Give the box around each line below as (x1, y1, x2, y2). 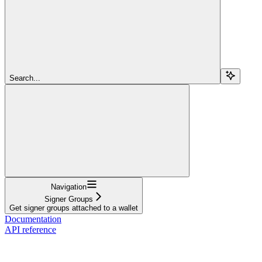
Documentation (5, 213, 61, 224)
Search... (9, 73, 40, 82)
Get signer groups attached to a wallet (9, 203, 138, 212)
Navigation (50, 182, 87, 191)
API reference (5, 224, 56, 235)
